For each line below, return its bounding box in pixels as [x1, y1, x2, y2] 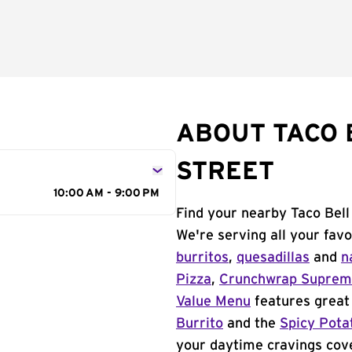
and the [223, 317, 280, 331]
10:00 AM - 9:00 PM [53, 188, 159, 199]
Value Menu [176, 295, 251, 309]
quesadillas [236, 251, 310, 265]
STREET [176, 159, 274, 184]
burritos [176, 251, 229, 265]
